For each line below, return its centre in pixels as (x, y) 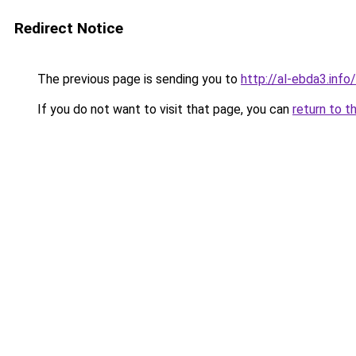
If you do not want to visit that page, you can (163, 109)
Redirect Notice (69, 28)
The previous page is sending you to (137, 79)
